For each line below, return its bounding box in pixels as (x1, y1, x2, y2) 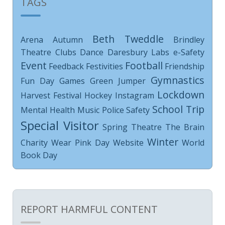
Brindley (173, 34, 204, 45)
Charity (21, 137, 48, 148)
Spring (102, 121, 128, 133)
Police (101, 104, 124, 116)
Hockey (84, 89, 112, 101)
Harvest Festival (21, 89, 81, 101)
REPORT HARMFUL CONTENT (21, 202, 158, 216)
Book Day (21, 149, 57, 161)
